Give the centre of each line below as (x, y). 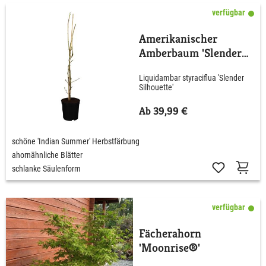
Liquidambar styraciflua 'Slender (191, 78)
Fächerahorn (170, 233)
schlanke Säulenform (46, 168)
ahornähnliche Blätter (47, 155)
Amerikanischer (178, 39)
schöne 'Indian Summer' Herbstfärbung (76, 141)
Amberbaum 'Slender (190, 53)
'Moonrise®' (170, 248)
